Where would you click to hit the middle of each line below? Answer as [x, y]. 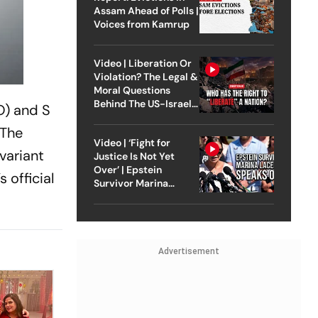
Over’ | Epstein [127, 169]
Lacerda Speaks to [137, 196]
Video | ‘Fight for [132, 142]
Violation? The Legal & [146, 76]
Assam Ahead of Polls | [146, 10]
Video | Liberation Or [142, 63]
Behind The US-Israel [142, 103]
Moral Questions [132, 90]
